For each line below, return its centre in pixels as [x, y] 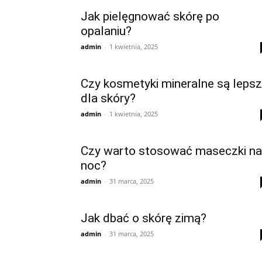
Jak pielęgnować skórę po [150, 16]
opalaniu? [106, 31]
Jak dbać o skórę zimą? [144, 218]
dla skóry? [108, 98]
